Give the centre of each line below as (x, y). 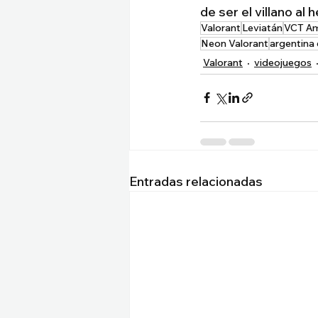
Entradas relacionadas (196, 181)
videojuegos (283, 63)
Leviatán (262, 27)
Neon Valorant (235, 43)
